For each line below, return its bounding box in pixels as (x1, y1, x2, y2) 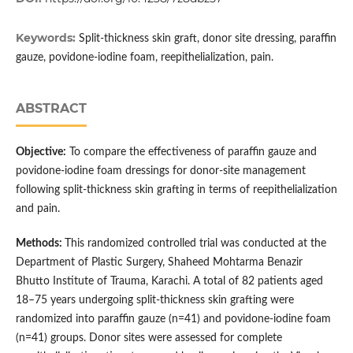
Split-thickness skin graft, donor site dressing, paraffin (78, 33, 336, 45)
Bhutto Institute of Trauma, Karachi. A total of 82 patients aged (15, 276, 323, 288)
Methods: (15, 238, 65, 250)
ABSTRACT (15, 101, 87, 117)
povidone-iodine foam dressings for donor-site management (15, 165, 306, 177)
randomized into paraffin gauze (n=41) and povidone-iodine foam (15, 314, 331, 325)
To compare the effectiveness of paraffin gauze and (65, 147, 317, 158)
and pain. (15, 203, 60, 215)
